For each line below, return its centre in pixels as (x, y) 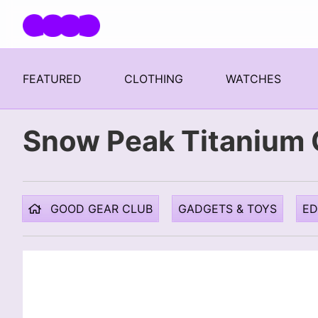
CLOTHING (154, 78)
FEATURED (52, 78)
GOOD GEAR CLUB (100, 208)
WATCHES (253, 78)
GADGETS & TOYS (227, 208)
